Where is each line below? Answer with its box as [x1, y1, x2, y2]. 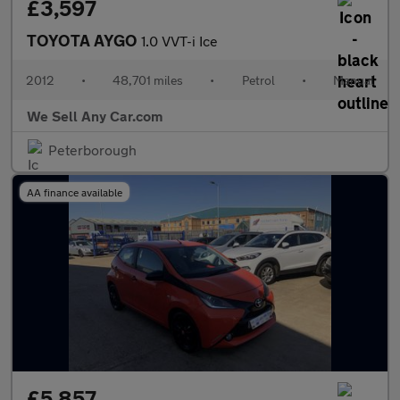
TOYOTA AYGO [27, 30, 141, 50]
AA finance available [27, 186, 122, 198]
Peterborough [48, 141, 137, 158]
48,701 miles [112, 72, 184, 87]
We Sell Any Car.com [27, 107, 162, 124]
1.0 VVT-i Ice [141, 32, 218, 49]
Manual [332, 72, 374, 87]
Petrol [241, 72, 275, 87]
